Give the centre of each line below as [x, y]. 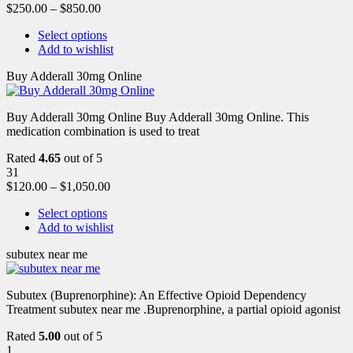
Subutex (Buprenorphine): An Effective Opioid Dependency [156, 295]
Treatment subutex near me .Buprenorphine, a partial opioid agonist [173, 309]
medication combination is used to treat [103, 131]
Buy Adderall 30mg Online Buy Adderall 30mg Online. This [158, 117]
